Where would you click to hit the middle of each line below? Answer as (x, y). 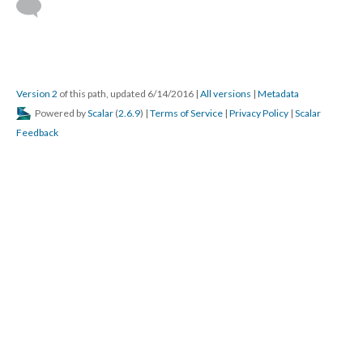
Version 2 (37, 94)
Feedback (37, 132)
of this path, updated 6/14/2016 (126, 94)
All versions (226, 94)
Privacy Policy (259, 113)
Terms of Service (186, 113)
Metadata (278, 94)
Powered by (60, 113)
